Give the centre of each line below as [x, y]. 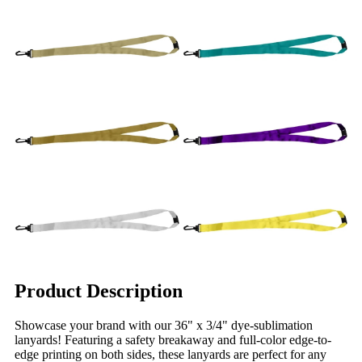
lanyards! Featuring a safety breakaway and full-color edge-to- [173, 339]
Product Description [99, 290]
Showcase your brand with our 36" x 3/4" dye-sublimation [164, 325]
